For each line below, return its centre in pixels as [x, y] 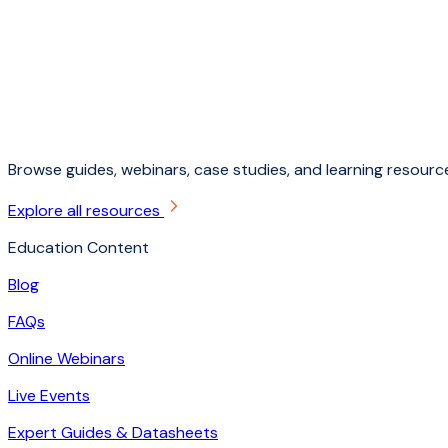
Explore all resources [84, 210]
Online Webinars [66, 358]
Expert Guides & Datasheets [113, 432]
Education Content [78, 247]
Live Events [49, 395]
